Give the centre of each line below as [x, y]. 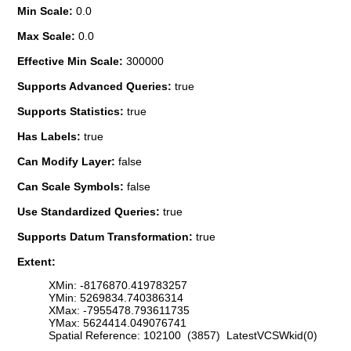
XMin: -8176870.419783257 [118, 286]
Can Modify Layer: [68, 161]
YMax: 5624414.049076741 [118, 323]
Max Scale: [48, 36]
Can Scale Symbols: [72, 186]
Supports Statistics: [72, 111]
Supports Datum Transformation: [107, 236]
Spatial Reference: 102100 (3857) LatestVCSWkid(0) [183, 336]
